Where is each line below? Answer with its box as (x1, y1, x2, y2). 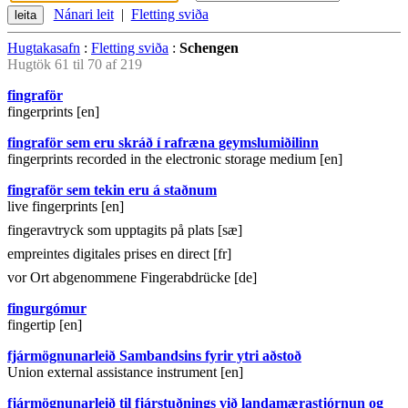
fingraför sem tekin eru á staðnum (7, 182, 217, 199)
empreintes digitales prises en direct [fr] (7, 246, 231, 262)
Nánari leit (53, 6, 114, 23)
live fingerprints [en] (7, 199, 124, 215)
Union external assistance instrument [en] (7, 364, 243, 381)
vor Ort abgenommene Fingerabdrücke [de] (7, 270, 257, 286)
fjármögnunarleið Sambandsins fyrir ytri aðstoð (7, 348, 301, 364)
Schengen (179, 40, 239, 56)
